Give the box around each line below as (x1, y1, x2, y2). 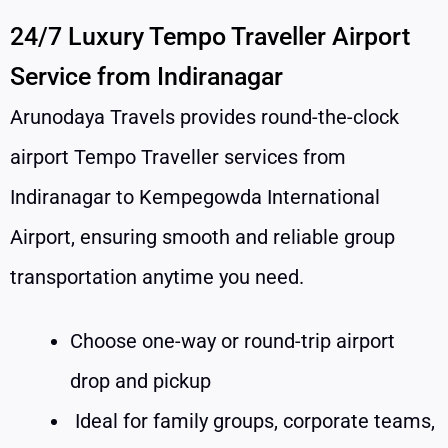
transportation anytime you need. (10, 264, 304, 289)
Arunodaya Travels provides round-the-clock (10, 104, 399, 129)
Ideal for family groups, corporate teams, (70, 408, 435, 433)
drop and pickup (70, 368, 211, 393)
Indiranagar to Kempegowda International (10, 184, 380, 209)
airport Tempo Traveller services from (10, 144, 346, 169)
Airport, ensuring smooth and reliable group (10, 224, 395, 249)
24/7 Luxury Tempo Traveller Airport (10, 21, 410, 51)
